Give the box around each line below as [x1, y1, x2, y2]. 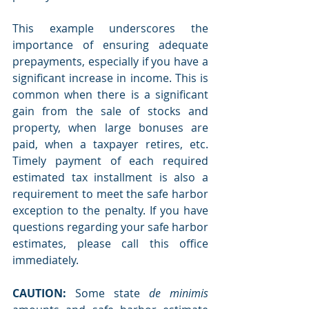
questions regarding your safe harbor [12, 219, 208, 235]
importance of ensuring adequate [12, 37, 208, 52]
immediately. [12, 252, 79, 268]
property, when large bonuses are [12, 119, 208, 135]
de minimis [149, 285, 208, 301]
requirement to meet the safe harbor [12, 186, 208, 201]
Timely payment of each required [12, 152, 208, 168]
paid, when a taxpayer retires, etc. [12, 136, 208, 152]
